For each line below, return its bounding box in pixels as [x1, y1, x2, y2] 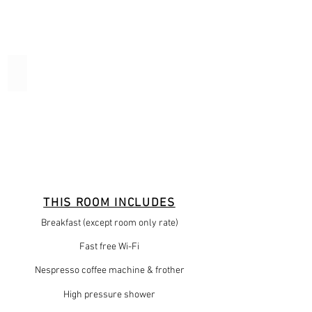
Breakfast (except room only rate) [40, 217, 178, 229]
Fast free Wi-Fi [79, 241, 139, 253]
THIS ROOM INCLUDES [43, 196, 175, 210]
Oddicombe [17, 65, 81, 81]
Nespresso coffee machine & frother [34, 265, 185, 276]
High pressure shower [63, 289, 155, 301]
